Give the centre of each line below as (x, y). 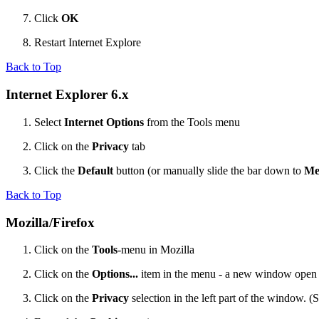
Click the (56, 170)
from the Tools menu (192, 122)
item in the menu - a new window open (228, 274)
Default (95, 170)
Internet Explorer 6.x (67, 95)
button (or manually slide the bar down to (209, 170)
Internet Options (104, 122)
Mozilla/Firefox (50, 222)
